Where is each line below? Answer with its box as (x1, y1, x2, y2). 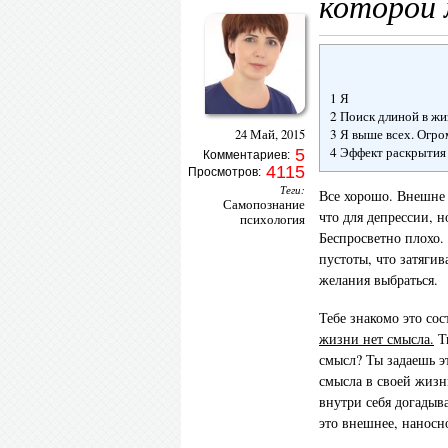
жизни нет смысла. (319, 329, 434, 349)
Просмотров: (188, 165, 261, 180)
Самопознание (223, 195, 305, 213)
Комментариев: (203, 148, 293, 162)
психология (240, 210, 305, 228)
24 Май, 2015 (235, 126, 305, 143)
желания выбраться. (319, 270, 438, 290)
